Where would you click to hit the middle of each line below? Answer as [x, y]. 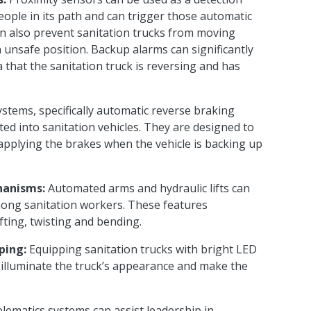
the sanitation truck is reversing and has [133, 66]
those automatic [209, 16]
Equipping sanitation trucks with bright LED [141, 250]
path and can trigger [111, 16]
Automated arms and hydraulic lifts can [147, 188]
